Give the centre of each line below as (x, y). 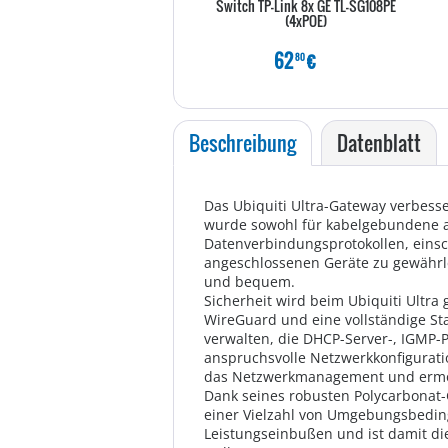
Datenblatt (379, 143)
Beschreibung (242, 143)
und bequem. (249, 281)
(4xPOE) (306, 20)
